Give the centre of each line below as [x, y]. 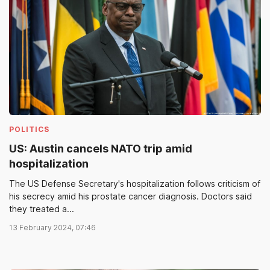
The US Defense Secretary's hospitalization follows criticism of [135, 183]
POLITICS [29, 129]
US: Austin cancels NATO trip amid [101, 148]
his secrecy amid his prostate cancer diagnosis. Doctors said [130, 196]
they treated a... [42, 209]
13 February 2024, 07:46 [52, 227]
